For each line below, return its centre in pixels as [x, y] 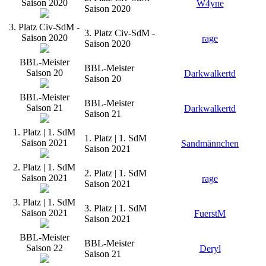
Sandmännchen [210, 143]
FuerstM [210, 213]
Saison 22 [44, 248]
